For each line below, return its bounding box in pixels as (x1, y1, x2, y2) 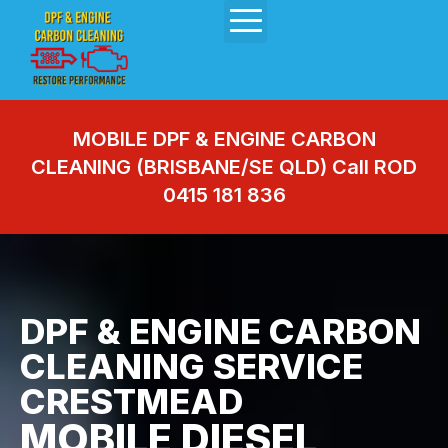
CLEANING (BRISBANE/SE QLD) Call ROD (31, 155, 417, 179)
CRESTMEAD (20, 380, 243, 422)
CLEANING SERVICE (20, 345, 363, 387)
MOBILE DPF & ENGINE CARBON (72, 127, 376, 151)
